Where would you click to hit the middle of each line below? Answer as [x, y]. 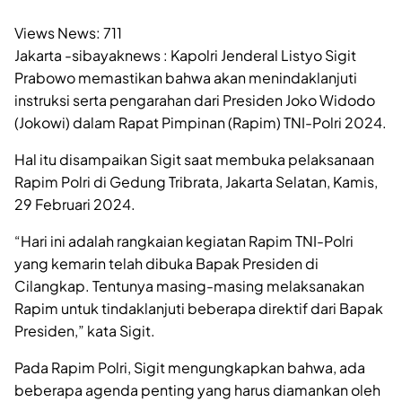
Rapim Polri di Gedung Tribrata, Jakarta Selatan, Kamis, [196, 182]
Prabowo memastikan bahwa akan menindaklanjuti [186, 78]
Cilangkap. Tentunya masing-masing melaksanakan [189, 286]
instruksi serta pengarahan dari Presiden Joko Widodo [195, 100]
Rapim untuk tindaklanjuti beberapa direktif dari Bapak [199, 309]
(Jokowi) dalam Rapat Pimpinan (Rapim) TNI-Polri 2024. [201, 123]
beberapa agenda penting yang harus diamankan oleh [197, 390]
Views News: [57, 33]
